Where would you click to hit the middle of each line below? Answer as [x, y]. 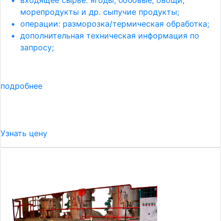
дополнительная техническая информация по [110, 36]
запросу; [37, 47]
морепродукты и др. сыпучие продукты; [100, 12]
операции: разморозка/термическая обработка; [115, 24]
